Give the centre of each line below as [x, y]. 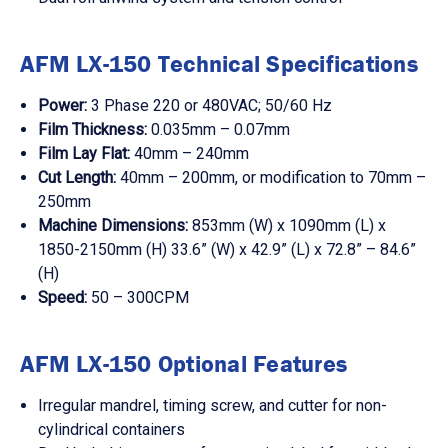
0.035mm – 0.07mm [221, 130]
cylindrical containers [112, 430]
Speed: [63, 298]
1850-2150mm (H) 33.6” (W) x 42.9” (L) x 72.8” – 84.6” [227, 250]
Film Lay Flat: [84, 154]
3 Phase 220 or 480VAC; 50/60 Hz [212, 106]
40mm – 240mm [192, 154]
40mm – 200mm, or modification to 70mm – [273, 178]
